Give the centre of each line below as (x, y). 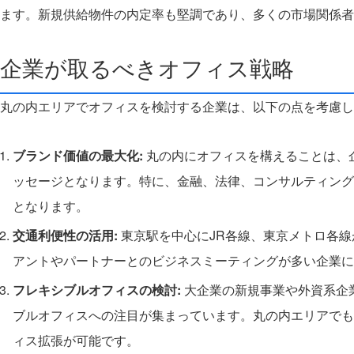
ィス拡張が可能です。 (76, 341)
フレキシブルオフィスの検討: (97, 290)
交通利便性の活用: (65, 235)
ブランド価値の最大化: (78, 156)
